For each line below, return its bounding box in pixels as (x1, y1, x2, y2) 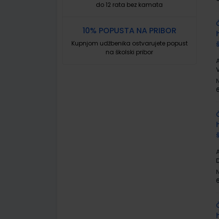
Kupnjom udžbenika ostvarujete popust (71, 39, 188, 47)
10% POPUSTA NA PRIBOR (82, 25, 176, 36)
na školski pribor (106, 48, 153, 56)
